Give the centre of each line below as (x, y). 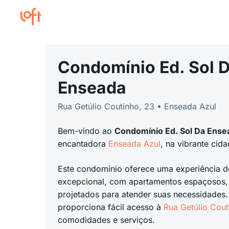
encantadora (83, 144)
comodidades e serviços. (106, 220)
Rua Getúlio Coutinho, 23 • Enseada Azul (137, 106)
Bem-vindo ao (86, 131)
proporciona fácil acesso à (110, 207)
